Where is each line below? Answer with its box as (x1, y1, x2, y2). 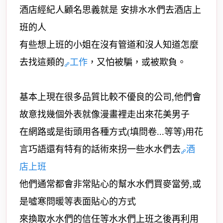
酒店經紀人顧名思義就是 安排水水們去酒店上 (19, 5, 201, 15)
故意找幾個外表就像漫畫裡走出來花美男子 (19, 110, 190, 119)
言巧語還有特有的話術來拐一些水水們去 (19, 144, 181, 154)
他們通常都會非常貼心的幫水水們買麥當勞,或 (19, 179, 201, 189)
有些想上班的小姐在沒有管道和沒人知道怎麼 (19, 40, 199, 50)
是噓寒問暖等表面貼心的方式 (19, 197, 136, 207)
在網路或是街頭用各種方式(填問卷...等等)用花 (19, 127, 203, 137)
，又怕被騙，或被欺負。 (88, 57, 186, 67)
